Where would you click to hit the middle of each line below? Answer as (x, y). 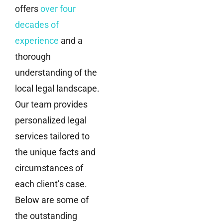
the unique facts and (55, 152)
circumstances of (49, 168)
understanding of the (56, 72)
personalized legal (51, 120)
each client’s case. (51, 184)
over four (58, 8)
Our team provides (51, 104)
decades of (37, 24)
